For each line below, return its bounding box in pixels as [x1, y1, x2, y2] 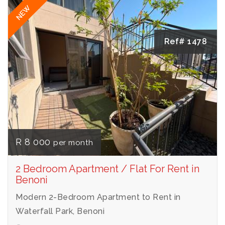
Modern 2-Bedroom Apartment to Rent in [16, 192, 181, 202]
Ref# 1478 [164, 36, 207, 46]
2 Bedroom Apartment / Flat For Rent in [16, 162, 199, 175]
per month [53, 138, 93, 147]
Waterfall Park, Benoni [16, 206, 104, 216]
